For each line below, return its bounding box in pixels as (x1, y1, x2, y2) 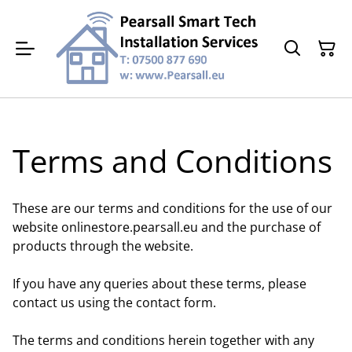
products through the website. (13, 236, 193, 255)
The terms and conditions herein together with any (13, 331, 314, 349)
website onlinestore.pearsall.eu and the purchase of (13, 218, 321, 236)
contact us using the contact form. (13, 293, 216, 311)
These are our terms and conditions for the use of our (13, 199, 332, 217)
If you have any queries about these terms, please (13, 274, 306, 292)
